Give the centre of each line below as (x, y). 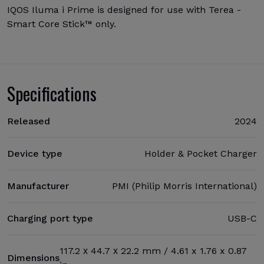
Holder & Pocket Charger (201, 154)
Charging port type (50, 218)
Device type (35, 154)
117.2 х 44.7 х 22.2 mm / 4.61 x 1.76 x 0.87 (153, 251)
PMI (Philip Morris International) (184, 186)
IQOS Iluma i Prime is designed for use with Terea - (124, 10)
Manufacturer (38, 186)
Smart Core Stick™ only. (62, 24)
